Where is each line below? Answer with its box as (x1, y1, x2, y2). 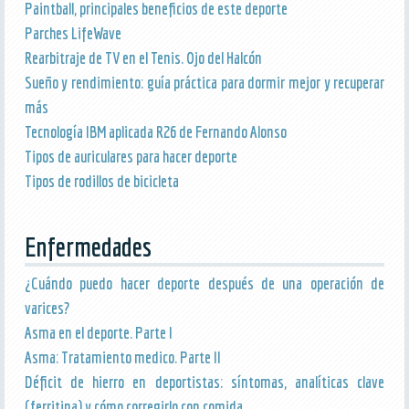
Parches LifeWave (24, 23, 121, 43)
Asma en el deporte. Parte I (24, 322, 173, 342)
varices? (24, 298, 69, 318)
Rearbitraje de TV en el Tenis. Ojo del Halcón (24, 47, 262, 68)
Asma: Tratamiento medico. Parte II (24, 347, 221, 367)
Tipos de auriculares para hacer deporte (24, 146, 237, 166)
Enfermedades (24, 230, 152, 262)
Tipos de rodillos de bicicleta (24, 171, 179, 191)
